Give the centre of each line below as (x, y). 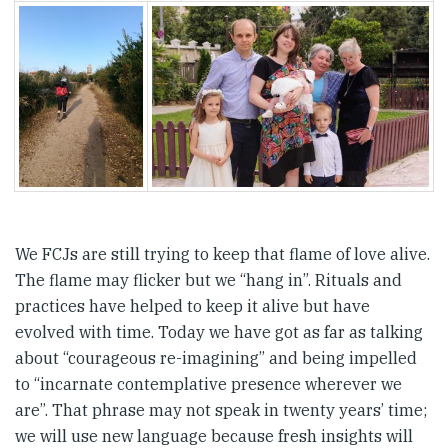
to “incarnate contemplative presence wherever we (208, 384)
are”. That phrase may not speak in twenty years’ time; (221, 410)
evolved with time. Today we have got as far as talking (219, 332)
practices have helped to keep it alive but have (192, 306)
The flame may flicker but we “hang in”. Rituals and (208, 280)
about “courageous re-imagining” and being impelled (216, 358)
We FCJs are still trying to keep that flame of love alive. (222, 254)
